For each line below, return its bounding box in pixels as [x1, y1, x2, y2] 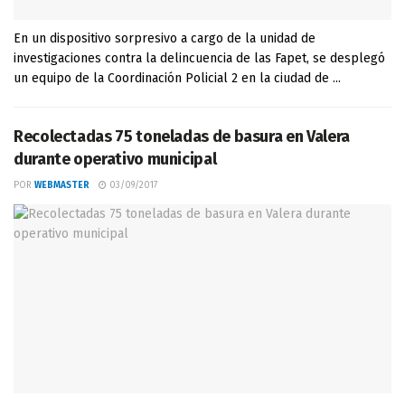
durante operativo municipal [14, 149, 217, 169]
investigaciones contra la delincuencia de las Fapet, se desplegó [14, 51, 385, 66]
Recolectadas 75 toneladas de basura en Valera [14, 127, 350, 146]
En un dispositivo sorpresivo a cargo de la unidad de [14, 31, 316, 46]
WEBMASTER [34, 180, 89, 191]
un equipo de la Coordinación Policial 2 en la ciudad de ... [14, 71, 341, 86]
